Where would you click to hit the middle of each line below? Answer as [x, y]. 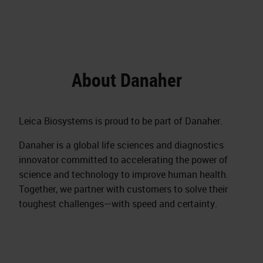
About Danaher [127, 80]
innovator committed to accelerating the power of [123, 160]
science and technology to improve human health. [124, 175]
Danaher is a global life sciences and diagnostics [121, 145]
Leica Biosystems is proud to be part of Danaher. [121, 121]
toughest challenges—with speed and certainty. [118, 204]
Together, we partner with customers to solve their [123, 189]
